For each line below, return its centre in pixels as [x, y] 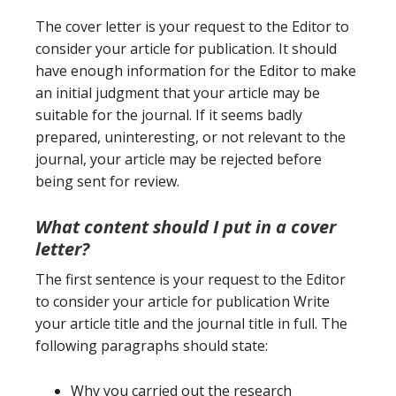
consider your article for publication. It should [186, 49]
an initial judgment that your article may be [178, 93]
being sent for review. [107, 181]
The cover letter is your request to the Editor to [192, 27]
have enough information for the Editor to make [196, 71]
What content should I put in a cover [186, 227]
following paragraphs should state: [152, 346]
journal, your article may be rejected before [179, 159]
